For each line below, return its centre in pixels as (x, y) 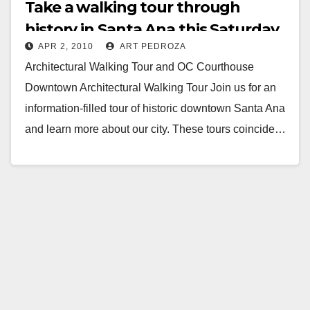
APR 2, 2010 (66, 46)
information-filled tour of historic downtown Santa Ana (155, 108)
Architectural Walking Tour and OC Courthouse (139, 66)
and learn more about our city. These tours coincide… (155, 129)
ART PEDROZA (152, 46)
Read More (59, 161)
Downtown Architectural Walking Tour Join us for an (151, 87)
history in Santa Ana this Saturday (152, 29)
